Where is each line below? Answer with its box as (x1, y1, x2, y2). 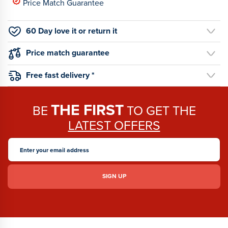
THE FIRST (50, 98, 124, 121)
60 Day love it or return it (26, 24, 117, 37)
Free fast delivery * (26, 69, 95, 81)
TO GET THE (123, 101, 196, 120)
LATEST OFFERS (68, 116, 160, 135)
